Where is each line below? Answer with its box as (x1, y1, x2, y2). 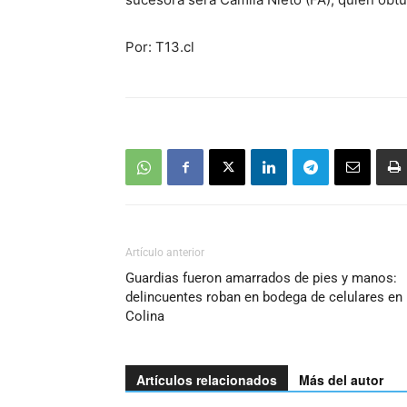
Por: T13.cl (125, 38, 194, 55)
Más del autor (299, 371, 383, 389)
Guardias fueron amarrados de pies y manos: (125, 270, 397, 286)
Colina (125, 308, 164, 324)
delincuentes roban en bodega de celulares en (125, 289, 402, 305)
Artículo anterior (125, 246, 204, 259)
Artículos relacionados (136, 371, 277, 389)
